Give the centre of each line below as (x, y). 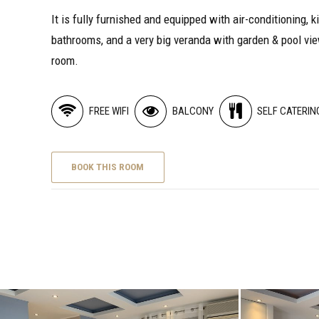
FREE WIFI (109, 111)
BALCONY (193, 111)
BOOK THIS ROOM (108, 167)
